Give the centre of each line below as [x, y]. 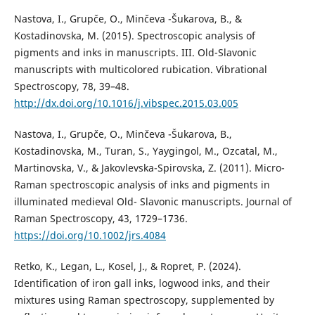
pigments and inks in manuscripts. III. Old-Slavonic [135, 53]
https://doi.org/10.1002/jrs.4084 [90, 236]
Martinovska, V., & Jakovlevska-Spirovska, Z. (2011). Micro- [149, 168]
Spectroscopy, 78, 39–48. [71, 86]
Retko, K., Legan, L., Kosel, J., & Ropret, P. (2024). [127, 266]
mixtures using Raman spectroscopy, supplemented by [144, 300]
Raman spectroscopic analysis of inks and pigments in [142, 185]
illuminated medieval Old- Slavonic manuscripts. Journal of [153, 202]
